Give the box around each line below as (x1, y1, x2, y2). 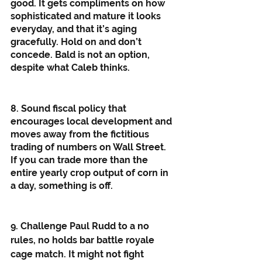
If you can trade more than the (11, 154, 150, 166)
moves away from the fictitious (11, 128, 151, 140)
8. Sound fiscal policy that (11, 102, 129, 114)
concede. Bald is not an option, (11, 49, 152, 60)
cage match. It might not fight (11, 248, 146, 260)
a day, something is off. (11, 180, 115, 191)
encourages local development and (11, 115, 174, 127)
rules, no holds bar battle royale (11, 234, 157, 246)
